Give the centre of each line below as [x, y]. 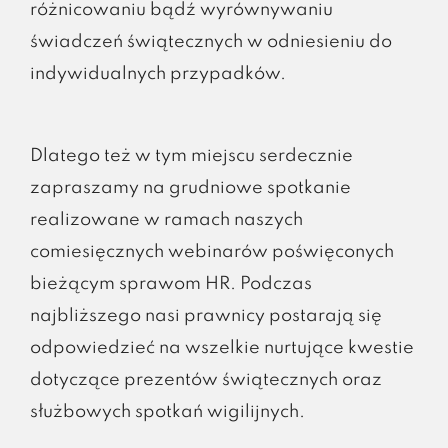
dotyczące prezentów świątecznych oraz [205, 379]
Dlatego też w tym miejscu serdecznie [191, 155]
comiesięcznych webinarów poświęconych [211, 251]
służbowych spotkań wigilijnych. [167, 411]
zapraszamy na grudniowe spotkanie [190, 187]
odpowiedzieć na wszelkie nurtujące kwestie [221, 347]
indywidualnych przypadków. [157, 73]
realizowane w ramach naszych [166, 219]
